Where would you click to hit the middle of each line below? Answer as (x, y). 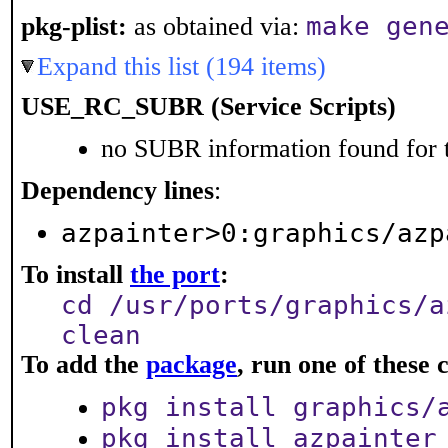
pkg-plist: (74, 26)
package (191, 364)
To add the (83, 364)
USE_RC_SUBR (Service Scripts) (208, 106)
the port (175, 274)
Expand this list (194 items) (181, 66)
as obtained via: (216, 26)
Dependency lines (117, 190)
